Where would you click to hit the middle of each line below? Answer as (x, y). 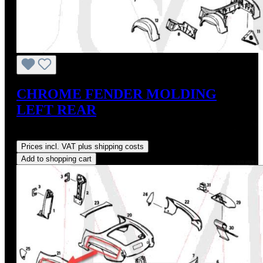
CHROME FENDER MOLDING (117, 94)
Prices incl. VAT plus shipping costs (82, 146)
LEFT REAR (56, 109)
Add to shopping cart (56, 159)
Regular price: (44, 134)
